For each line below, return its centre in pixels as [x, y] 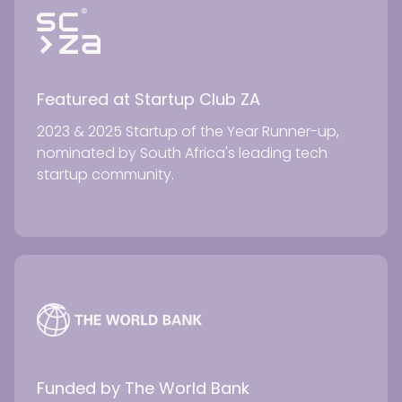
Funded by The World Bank [143, 388]
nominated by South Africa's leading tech [182, 153]
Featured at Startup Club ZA [149, 99]
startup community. [105, 174]
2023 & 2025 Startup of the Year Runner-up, [188, 131]
